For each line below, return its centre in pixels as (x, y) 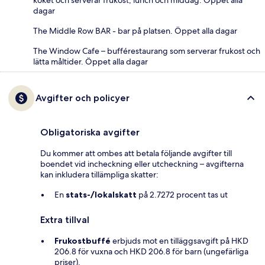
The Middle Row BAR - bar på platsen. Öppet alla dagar (135, 31)
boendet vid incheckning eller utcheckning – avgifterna (142, 164)
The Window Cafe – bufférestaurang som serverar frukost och (147, 51)
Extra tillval (65, 220)
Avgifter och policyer (83, 98)
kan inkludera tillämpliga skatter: (99, 175)
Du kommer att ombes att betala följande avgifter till (136, 153)
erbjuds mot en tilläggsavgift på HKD (180, 241)
